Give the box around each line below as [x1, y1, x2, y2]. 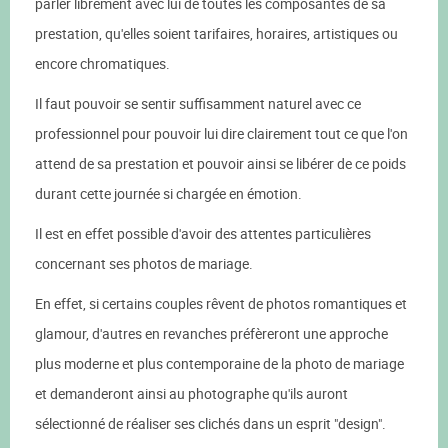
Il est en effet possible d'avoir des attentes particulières [35, 224, 371, 243]
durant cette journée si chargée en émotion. [35, 184, 302, 203]
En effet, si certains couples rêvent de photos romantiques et [35, 294, 407, 313]
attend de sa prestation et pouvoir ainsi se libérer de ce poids [35, 154, 406, 173]
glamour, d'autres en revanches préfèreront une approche [35, 324, 388, 343]
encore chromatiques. [35, 54, 170, 73]
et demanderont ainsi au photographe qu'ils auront [35, 384, 348, 403]
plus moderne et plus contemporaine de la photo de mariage [35, 354, 404, 373]
